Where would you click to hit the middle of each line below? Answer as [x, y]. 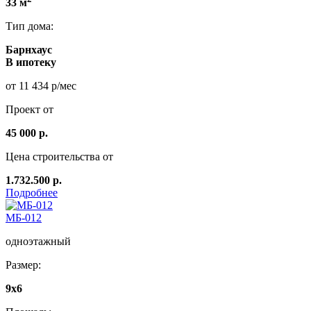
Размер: [23, 265]
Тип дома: [30, 26]
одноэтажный [38, 242]
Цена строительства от [59, 157]
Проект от [30, 110]
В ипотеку [31, 62]
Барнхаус [29, 50]
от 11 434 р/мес [41, 86]
